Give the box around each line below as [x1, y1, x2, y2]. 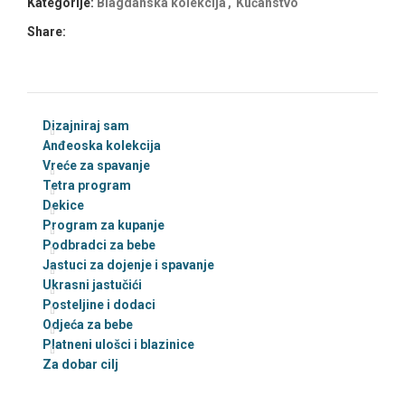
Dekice [42, 197, 84, 212]
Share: [27, 24, 66, 39]
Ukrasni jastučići [42, 277, 142, 292]
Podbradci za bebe [42, 237, 155, 252]
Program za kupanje [42, 217, 165, 232]
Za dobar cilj [42, 356, 118, 372]
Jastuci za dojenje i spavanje [42, 257, 214, 272]
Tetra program [42, 177, 131, 193]
